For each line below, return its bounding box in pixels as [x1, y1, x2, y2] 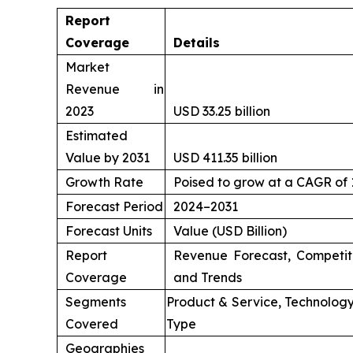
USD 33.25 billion [173, 103, 270, 120]
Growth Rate [65, 174, 143, 191]
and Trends [173, 269, 242, 286]
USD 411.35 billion [173, 150, 277, 166]
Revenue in [65, 81, 164, 98]
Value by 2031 [65, 150, 150, 166]
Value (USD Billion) [173, 223, 287, 240]
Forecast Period [65, 199, 163, 215]
